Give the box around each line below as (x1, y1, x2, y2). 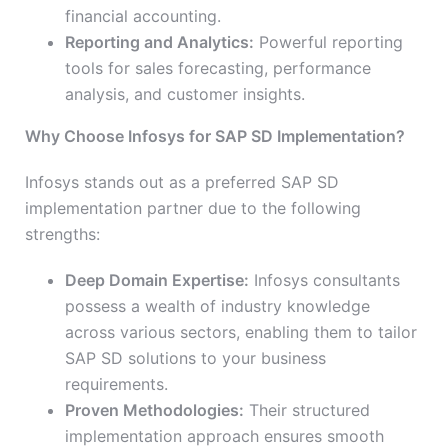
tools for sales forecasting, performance (65, 58, 371, 79)
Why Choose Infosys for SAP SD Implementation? (25, 126, 405, 147)
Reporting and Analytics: (65, 32, 254, 53)
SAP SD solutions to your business (65, 348, 326, 369)
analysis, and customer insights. (65, 84, 305, 105)
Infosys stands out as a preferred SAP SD (25, 172, 339, 193)
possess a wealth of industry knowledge (65, 296, 370, 317)
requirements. (65, 374, 168, 395)
